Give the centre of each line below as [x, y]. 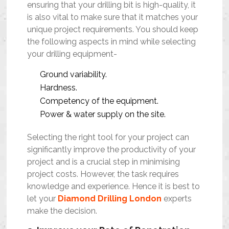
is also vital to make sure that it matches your [113, 17]
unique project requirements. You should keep [113, 29]
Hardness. [59, 87]
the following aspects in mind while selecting [112, 41]
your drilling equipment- [73, 54]
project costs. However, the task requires [103, 174]
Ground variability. [74, 74]
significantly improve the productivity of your [112, 149]
